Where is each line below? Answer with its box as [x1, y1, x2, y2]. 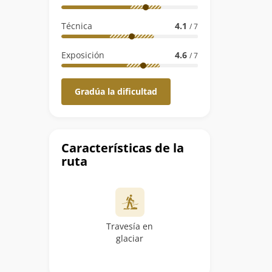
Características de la [61, 140, 184, 156]
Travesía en [106, 220, 153, 232]
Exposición [61, 49, 104, 61]
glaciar [116, 233, 143, 244]
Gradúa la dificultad [75, 86, 157, 97]
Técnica [61, 20, 92, 32]
